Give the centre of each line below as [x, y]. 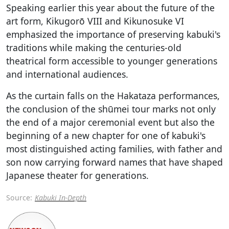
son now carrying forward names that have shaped [114, 162]
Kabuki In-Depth [61, 197]
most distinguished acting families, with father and [114, 148]
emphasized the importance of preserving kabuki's [113, 34]
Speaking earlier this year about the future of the [110, 7]
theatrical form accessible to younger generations [112, 61]
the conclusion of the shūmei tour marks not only [111, 109]
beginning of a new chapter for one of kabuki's [106, 135]
